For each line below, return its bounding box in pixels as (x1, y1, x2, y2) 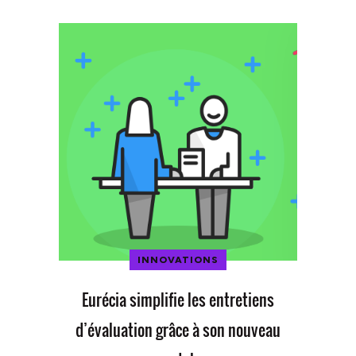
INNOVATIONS (137, 254, 219, 266)
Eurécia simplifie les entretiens (82, 288, 274, 312)
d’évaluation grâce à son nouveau (75, 318, 281, 342)
